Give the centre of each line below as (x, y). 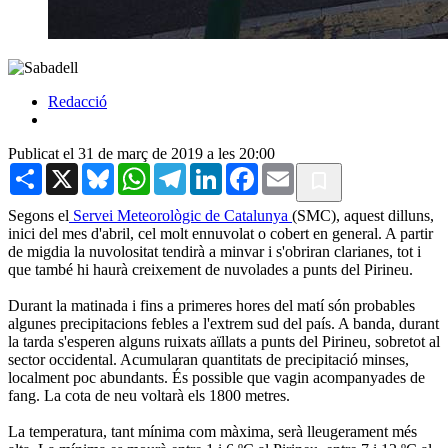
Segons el (38, 215)
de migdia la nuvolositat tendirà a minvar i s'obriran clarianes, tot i (214, 251)
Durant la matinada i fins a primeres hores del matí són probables (211, 305)
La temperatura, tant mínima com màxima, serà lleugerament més (212, 431)
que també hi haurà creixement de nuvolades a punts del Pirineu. (210, 269)
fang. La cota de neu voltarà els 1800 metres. (149, 395)
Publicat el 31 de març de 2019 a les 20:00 (141, 153)
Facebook (289, 170)
